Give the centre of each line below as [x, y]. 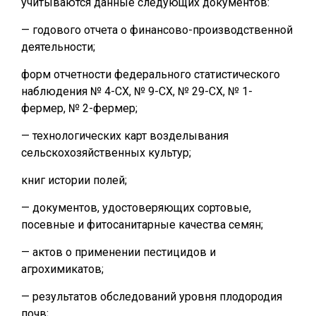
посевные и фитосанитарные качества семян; [142, 225]
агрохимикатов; [62, 269]
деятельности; [58, 47]
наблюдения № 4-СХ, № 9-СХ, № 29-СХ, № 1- [137, 91]
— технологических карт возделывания [125, 136]
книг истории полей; [74, 180]
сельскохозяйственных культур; [106, 153]
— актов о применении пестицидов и [119, 252]
